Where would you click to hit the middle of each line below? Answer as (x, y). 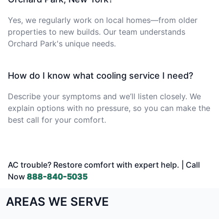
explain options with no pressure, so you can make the (109, 108)
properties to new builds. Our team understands (97, 32)
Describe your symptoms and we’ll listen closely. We (104, 96)
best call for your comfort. (57, 120)
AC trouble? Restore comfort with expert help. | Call (104, 164)
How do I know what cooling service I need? (100, 75)
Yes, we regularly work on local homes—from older (103, 20)
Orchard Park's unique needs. (62, 43)
